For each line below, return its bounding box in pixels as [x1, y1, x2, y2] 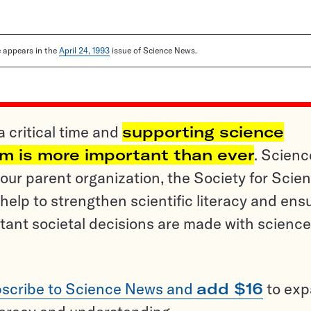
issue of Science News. [110, 45, 197, 56]
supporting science [122, 122, 284, 142]
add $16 [196, 279, 263, 299]
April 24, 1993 [59, 45, 110, 56]
